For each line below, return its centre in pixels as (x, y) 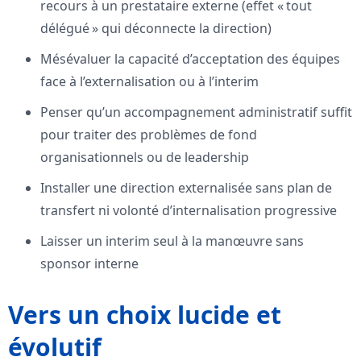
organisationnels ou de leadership (145, 158)
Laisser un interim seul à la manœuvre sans (172, 241)
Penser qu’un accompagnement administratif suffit (196, 112)
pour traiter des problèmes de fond (149, 135)
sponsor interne (89, 264)
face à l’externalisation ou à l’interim (149, 82)
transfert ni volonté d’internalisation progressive (189, 211)
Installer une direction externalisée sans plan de (186, 188)
